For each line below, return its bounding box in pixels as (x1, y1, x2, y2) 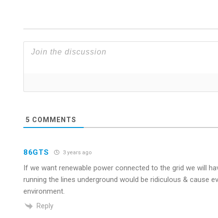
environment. (23, 186, 65, 196)
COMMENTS (30, 115, 77, 124)
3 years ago (61, 149, 92, 156)
